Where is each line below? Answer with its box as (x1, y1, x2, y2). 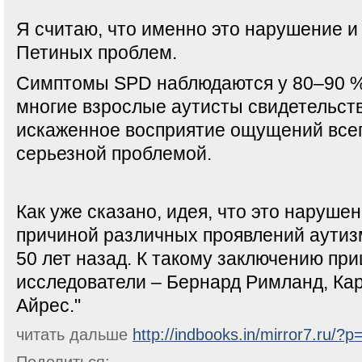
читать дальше (16, 326, 133, 343)
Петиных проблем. (16, 42, 177, 63)
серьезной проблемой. (16, 143, 212, 164)
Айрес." (16, 295, 81, 316)
